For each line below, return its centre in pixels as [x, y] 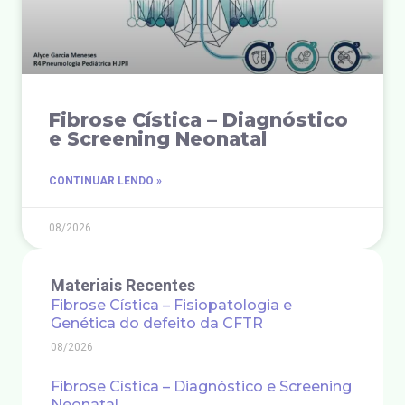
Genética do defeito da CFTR [157, 323]
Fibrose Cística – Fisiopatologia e [171, 305]
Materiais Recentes [123, 285]
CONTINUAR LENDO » [105, 180]
